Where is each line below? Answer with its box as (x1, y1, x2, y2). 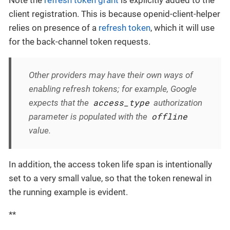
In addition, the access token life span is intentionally (9, 159, 212, 169)
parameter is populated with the (29, 111, 149, 122)
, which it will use (150, 23, 215, 33)
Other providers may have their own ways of (29, 70, 193, 81)
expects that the (29, 98, 91, 108)
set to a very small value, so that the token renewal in (9, 172, 212, 183)
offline (151, 111, 188, 122)
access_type (93, 97, 150, 108)
